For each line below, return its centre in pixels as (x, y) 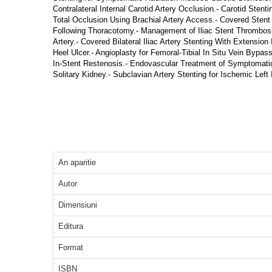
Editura (71, 226)
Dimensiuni (78, 205)
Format (71, 247)
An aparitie (77, 162)
